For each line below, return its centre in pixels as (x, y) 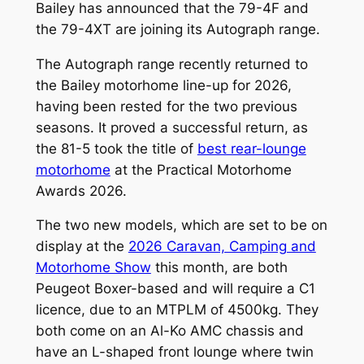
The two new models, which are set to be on (181, 225)
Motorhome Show (93, 268)
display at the (82, 247)
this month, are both (219, 268)
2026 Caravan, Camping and (222, 247)
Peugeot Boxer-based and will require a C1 (175, 289)
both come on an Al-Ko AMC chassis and (169, 331)
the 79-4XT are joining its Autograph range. (178, 29)
